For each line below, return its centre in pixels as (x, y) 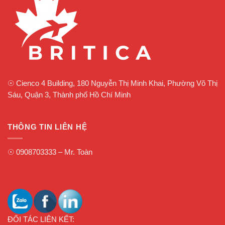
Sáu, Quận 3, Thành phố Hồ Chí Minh (69, 95)
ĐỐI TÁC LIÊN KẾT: (41, 219)
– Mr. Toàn (74, 152)
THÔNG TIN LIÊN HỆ (47, 127)
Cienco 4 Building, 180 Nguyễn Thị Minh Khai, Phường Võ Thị (116, 83)
